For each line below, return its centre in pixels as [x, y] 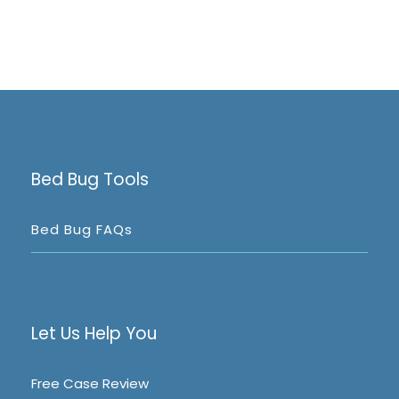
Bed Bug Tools [90, 180]
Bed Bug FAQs [82, 230]
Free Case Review [90, 384]
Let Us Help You [94, 334]
